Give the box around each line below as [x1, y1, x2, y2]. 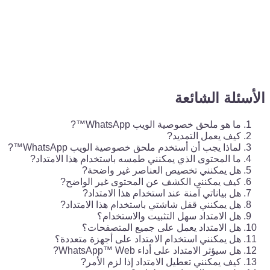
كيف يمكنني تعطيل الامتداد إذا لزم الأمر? [81, 256, 241, 267]
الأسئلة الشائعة [175, 89, 265, 106]
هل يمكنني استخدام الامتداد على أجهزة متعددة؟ [55, 233, 241, 244]
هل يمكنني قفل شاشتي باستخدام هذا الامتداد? [60, 199, 241, 210]
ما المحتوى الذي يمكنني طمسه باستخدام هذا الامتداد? [30, 153, 241, 164]
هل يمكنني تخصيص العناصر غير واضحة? [82, 165, 241, 175]
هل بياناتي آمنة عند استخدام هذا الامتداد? [83, 187, 241, 198]
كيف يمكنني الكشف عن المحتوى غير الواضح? [60, 176, 241, 187]
